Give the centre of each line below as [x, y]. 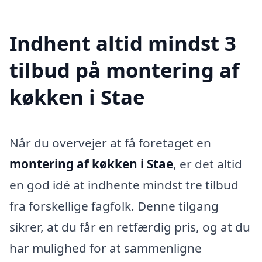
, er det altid [208, 164]
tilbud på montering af [124, 70]
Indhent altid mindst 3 [123, 43]
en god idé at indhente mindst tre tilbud [124, 185]
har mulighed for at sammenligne [106, 248]
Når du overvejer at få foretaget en [110, 143]
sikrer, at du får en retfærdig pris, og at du [130, 227]
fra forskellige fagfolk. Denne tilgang [114, 206]
